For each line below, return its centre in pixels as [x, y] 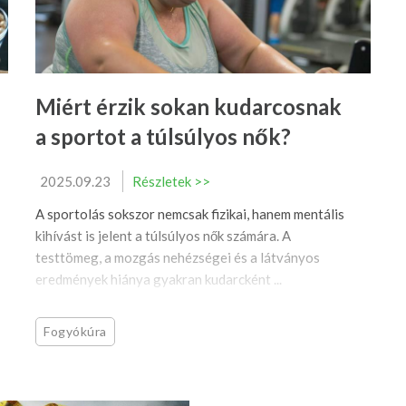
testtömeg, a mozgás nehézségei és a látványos [178, 258]
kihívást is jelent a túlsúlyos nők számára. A [163, 236]
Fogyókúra [76, 332]
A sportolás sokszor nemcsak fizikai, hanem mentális [190, 214]
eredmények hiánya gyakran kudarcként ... [159, 280]
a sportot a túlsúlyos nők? [163, 137]
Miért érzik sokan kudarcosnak [188, 107]
